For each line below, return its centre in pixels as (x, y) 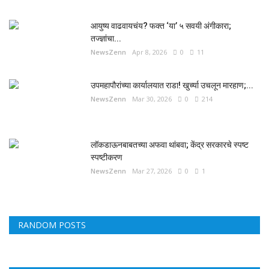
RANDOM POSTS (52, 225)
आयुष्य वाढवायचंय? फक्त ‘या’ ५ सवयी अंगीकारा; (161, 26)
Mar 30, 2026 (152, 99)
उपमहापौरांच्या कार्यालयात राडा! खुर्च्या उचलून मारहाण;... (172, 85)
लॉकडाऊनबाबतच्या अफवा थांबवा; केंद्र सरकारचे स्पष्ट (170, 145)
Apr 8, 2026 (150, 52)
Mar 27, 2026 (152, 171)
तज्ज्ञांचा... (106, 38)
